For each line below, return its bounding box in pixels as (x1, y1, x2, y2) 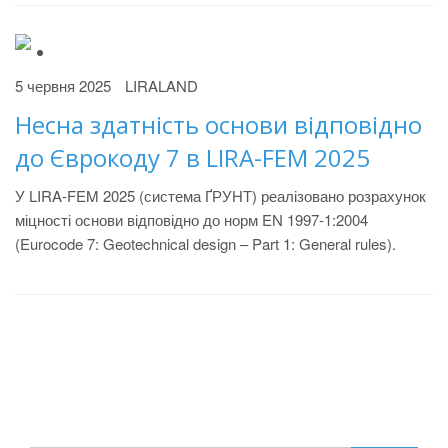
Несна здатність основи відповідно (15, 108, 422, 141)
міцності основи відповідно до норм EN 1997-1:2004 (15, 209, 368, 230)
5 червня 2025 (15, 75, 111, 96)
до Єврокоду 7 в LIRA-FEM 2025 (15, 141, 370, 174)
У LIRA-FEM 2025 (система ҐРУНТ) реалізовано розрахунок (15, 185, 426, 206)
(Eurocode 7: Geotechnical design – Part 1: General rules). (15, 233, 396, 254)
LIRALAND (125, 75, 198, 96)
